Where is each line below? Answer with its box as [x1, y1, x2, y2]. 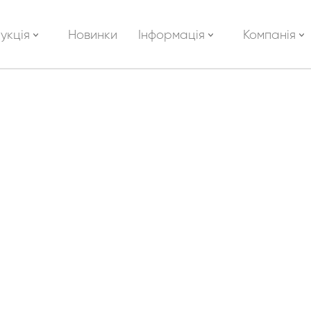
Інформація [138, 29, 208, 42]
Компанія [243, 29, 299, 42]
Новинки [68, 29, 117, 42]
